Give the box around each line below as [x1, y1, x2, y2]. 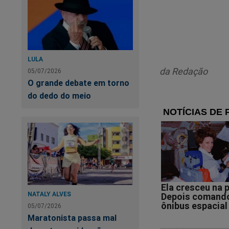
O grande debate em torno [28, 77, 129, 88]
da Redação [159, 65, 208, 78]
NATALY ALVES [28, 190, 71, 198]
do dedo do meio [28, 90, 91, 101]
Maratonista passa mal [28, 213, 117, 223]
